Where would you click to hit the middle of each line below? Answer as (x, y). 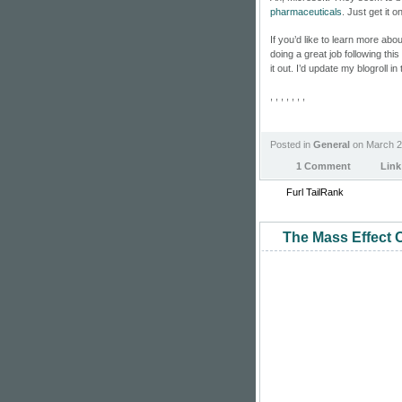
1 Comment (323, 166)
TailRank (325, 192)
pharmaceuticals (306, 11)
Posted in (292, 144)
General (332, 144)
